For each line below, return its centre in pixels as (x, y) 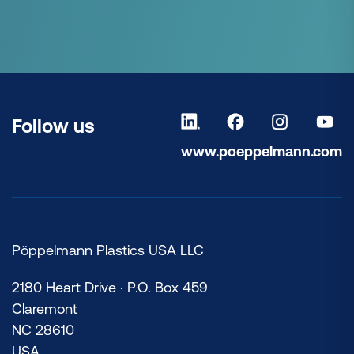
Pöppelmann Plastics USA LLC (108, 250)
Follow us (53, 126)
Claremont (45, 308)
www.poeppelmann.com (262, 151)
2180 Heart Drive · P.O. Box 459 (110, 287)
